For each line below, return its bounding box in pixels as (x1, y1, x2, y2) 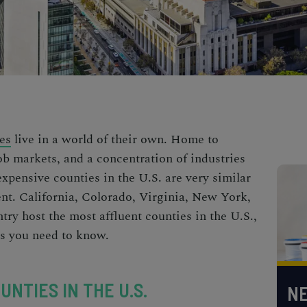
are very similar (165, 169, 251, 187)
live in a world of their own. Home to (11, 130, 219, 149)
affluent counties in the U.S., (96, 207, 257, 225)
